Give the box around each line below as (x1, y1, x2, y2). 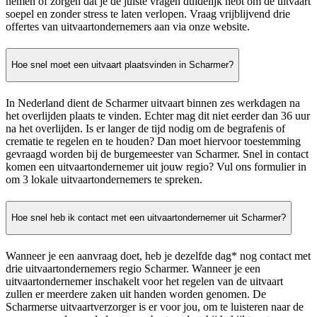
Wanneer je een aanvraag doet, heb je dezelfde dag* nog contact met (6, 250, 311, 263)
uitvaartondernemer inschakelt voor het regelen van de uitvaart (6, 275, 283, 288)
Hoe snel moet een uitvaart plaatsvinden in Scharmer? (11, 59, 234, 71)
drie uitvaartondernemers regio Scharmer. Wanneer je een (6, 263, 260, 275)
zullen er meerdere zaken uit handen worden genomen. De (6, 288, 266, 301)
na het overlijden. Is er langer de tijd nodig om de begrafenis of (6, 122, 285, 134)
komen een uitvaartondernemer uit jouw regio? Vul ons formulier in (6, 160, 306, 173)
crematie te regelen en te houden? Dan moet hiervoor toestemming (6, 134, 301, 147)
